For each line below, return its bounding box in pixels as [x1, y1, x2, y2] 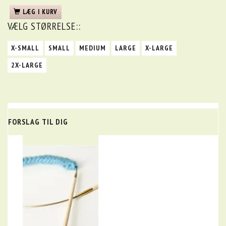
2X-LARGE [11, 60, 43, 70]
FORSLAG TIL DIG [8, 116, 68, 127]
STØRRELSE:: [28, 19, 81, 33]
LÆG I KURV [23, 7, 58, 16]
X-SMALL [11, 43, 39, 52]
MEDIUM [79, 43, 106, 52]
